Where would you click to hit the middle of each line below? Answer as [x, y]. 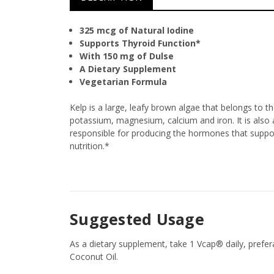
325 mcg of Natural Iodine [137, 31]
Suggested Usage [137, 219]
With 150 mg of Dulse [127, 56]
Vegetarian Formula [124, 82]
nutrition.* [90, 146]
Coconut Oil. [94, 257]
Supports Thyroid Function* [140, 43]
